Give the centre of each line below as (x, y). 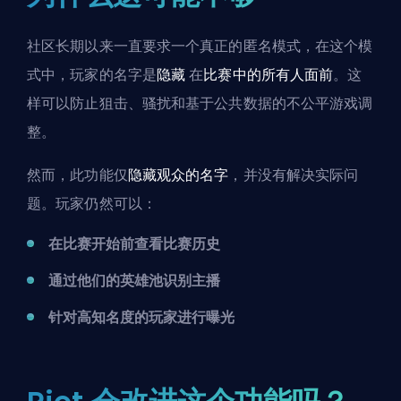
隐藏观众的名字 (178, 175)
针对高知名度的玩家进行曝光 (141, 318)
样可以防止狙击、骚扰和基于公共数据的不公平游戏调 (200, 104)
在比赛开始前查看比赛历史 (134, 244)
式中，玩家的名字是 (92, 75)
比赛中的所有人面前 (269, 75)
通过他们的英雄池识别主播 (134, 281)
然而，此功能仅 (77, 175)
